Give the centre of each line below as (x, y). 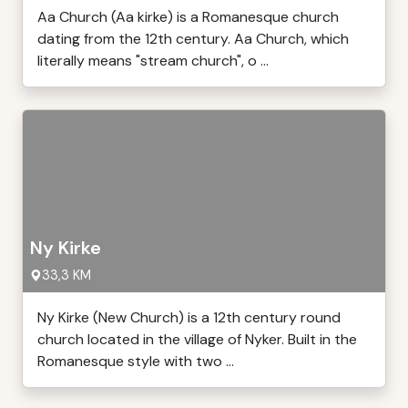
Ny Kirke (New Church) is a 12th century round (189, 317)
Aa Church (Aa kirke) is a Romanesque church (188, 17)
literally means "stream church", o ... (153, 61)
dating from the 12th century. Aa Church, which (193, 39)
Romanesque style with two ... (136, 361)
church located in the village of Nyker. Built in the (197, 339)
